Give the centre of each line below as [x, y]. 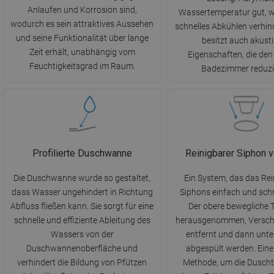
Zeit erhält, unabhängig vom [82, 52]
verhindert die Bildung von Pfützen [82, 263]
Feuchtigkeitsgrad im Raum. [82, 66]
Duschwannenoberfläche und [82, 249]
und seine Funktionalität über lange [82, 38]
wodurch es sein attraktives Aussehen [82, 24]
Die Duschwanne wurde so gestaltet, [82, 178]
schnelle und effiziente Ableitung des [82, 220]
